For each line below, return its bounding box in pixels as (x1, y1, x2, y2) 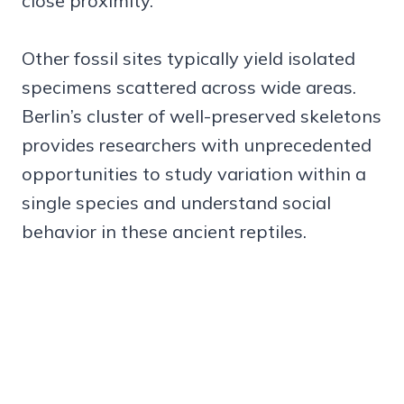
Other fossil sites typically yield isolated (22, 47, 355, 70)
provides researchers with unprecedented (22, 133, 372, 157)
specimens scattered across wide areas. (22, 76, 356, 99)
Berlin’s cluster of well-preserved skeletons (22, 105, 381, 128)
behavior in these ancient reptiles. (22, 220, 307, 243)
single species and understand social (22, 191, 331, 215)
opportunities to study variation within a (22, 162, 366, 186)
